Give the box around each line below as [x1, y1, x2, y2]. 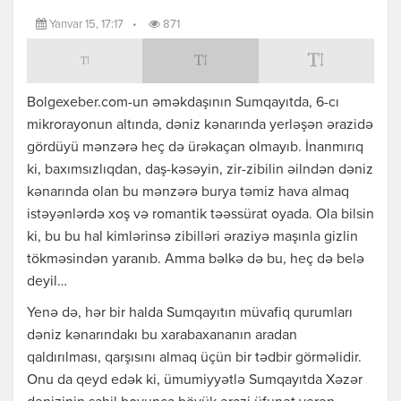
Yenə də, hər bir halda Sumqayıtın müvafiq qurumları [27, 306, 353, 321]
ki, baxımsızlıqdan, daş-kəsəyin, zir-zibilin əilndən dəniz [27, 163, 373, 178]
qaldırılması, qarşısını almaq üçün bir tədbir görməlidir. [27, 351, 362, 366]
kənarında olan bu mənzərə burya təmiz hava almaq [27, 185, 349, 200]
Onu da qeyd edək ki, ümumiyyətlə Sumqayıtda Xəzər [27, 373, 363, 388]
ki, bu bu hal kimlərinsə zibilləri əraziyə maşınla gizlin [27, 230, 358, 245]
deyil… [27, 275, 67, 290]
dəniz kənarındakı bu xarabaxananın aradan [27, 328, 297, 344]
